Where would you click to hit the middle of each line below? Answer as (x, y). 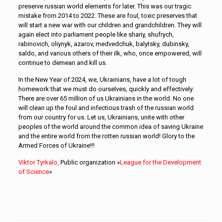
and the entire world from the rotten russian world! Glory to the (106, 136)
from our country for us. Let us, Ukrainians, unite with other (101, 117)
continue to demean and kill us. (62, 62)
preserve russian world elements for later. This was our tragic (105, 6)
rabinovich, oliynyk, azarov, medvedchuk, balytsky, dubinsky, (104, 44)
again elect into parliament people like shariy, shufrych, (96, 34)
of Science (33, 171)
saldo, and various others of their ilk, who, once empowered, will (110, 53)
